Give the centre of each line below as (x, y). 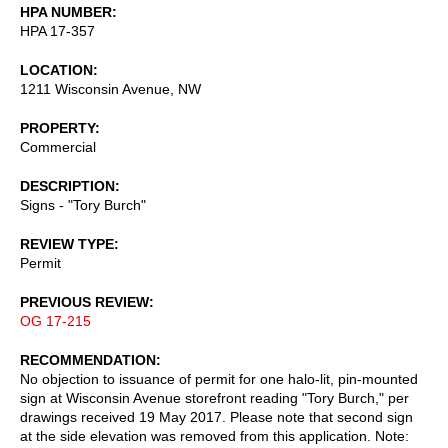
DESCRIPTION (67, 185)
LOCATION (56, 69)
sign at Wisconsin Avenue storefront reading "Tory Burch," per (214, 397)
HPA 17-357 (57, 30)
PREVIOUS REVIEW (84, 301)
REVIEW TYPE (67, 243)
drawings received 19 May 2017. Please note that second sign (216, 416)
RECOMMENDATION (88, 359)
